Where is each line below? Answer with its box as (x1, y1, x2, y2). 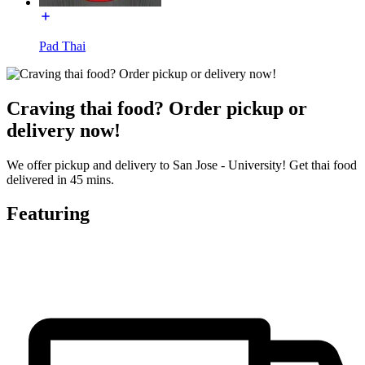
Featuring (7, 203, 90, 225)
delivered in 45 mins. (7, 172, 114, 187)
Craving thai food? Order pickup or (7, 97, 307, 119)
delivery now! (7, 119, 121, 141)
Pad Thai (39, 38, 86, 53)
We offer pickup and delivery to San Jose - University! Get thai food (7, 157, 357, 172)
